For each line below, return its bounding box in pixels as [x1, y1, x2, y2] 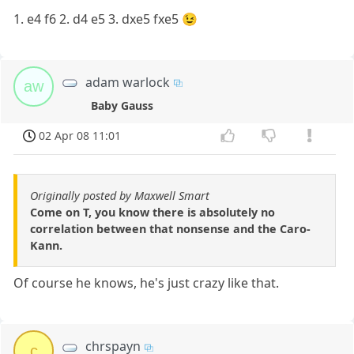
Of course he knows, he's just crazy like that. [13, 274, 280, 292]
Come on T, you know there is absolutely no [30, 205, 275, 220]
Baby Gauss [90, 97, 153, 113]
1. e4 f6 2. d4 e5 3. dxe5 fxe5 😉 [13, 9, 198, 28]
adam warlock [85, 73, 171, 91]
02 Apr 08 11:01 [39, 127, 122, 143]
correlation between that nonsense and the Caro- [30, 221, 311, 237]
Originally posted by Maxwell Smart [30, 188, 209, 204]
